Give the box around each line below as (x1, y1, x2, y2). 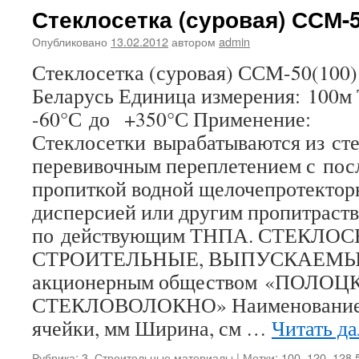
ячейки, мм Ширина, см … (32, 314, 272, 341)
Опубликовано (32, 33, 107, 50)
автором (171, 33, 216, 50)
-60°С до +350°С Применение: (32, 105, 311, 132)
